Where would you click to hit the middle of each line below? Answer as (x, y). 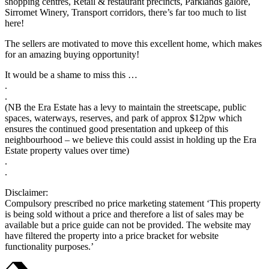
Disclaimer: (26, 193)
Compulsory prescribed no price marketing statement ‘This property (133, 204)
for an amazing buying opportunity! (72, 55)
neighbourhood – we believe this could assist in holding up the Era (131, 140)
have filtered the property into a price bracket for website (112, 236)
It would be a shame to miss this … (71, 75)
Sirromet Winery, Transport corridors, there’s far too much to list (125, 13)
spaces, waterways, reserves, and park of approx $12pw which (123, 118)
